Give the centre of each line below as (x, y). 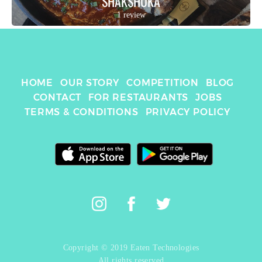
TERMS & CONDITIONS (82, 112)
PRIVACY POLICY (188, 112)
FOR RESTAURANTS (139, 97)
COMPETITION (163, 83)
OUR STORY (90, 83)
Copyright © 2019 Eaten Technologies (131, 248)
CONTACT (57, 97)
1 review (131, 15)
